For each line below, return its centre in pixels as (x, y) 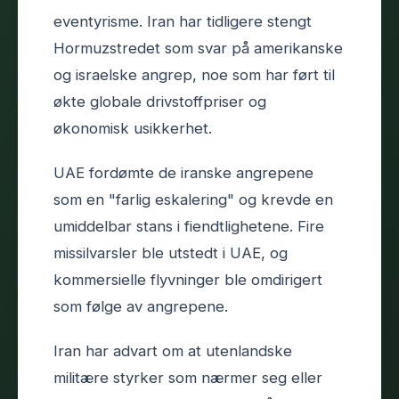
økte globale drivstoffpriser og (160, 101)
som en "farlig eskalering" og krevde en (193, 199)
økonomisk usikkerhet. (133, 128)
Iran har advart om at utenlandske (173, 350)
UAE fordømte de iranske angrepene (183, 172)
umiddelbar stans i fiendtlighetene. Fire (189, 226)
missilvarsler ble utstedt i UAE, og (171, 252)
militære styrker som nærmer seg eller (188, 377)
